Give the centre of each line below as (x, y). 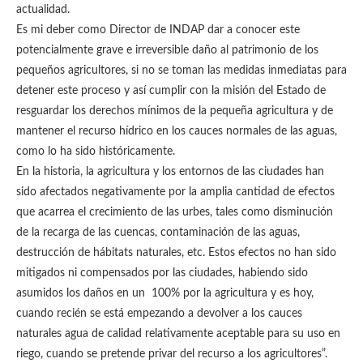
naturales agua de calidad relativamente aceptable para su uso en (178, 334)
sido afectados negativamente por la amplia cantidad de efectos (175, 192)
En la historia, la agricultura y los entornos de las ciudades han (170, 172)
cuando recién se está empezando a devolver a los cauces (159, 314)
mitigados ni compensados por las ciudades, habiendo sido (162, 273)
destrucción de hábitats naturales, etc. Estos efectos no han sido (176, 253)
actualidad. (43, 10)
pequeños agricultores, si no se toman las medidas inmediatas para (181, 70)
